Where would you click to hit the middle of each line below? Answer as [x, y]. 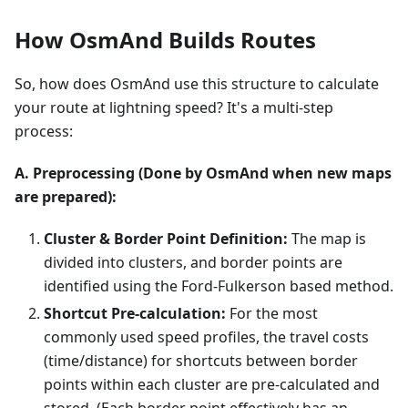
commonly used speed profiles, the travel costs [206, 337]
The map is [327, 238]
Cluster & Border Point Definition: [166, 238]
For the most [272, 313]
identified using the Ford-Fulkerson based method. [219, 286]
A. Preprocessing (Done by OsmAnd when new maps [203, 173]
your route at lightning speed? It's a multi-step [174, 107]
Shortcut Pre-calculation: [135, 313]
